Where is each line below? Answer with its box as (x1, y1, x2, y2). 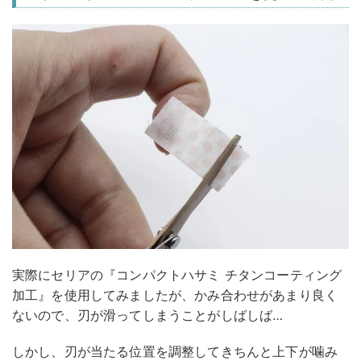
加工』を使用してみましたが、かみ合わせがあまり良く (12, 286, 338, 303)
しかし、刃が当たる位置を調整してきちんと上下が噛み (12, 342, 338, 359)
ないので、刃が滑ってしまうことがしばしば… (12, 306, 284, 323)
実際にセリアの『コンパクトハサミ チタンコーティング (12, 266, 342, 283)
